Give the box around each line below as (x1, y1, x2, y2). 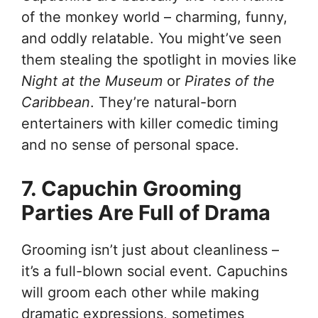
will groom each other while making (21, 283, 259, 301)
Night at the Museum (21, 72, 163, 89)
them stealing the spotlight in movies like (21, 50, 297, 68)
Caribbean (21, 93, 90, 111)
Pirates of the (185, 72, 275, 89)
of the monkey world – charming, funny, (21, 8, 287, 26)
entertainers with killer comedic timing (21, 114, 278, 132)
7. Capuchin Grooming (21, 175, 241, 201)
